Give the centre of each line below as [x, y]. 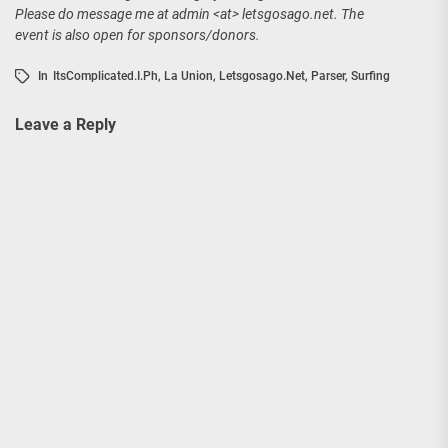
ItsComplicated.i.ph [105, 75]
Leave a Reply [65, 124]
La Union [188, 75]
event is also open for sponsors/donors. [137, 34]
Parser [328, 75]
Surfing [370, 75]
